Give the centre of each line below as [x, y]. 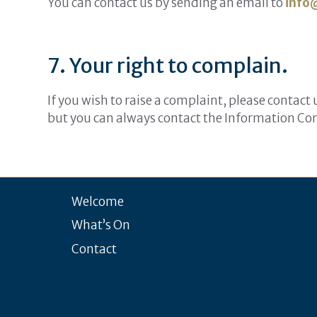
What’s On [101, 225]
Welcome [98, 201]
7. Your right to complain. [168, 66]
